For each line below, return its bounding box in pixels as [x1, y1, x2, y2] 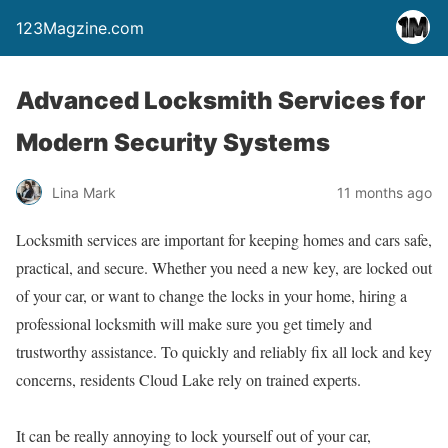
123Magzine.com [16, 18, 144, 38]
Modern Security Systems [16, 128, 330, 157]
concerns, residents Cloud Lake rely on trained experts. [16, 369, 361, 390]
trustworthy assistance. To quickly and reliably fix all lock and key [16, 341, 432, 362]
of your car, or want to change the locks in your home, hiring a [16, 285, 407, 306]
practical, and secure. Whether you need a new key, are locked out [16, 257, 432, 278]
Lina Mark [52, 183, 116, 201]
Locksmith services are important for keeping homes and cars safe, [16, 229, 432, 250]
